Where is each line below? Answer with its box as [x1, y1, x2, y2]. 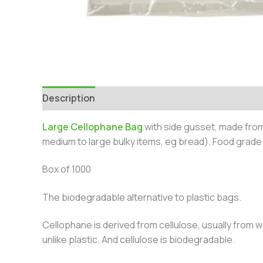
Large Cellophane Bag [42, 120, 143, 134]
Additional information [106, 92, 208, 105]
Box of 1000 [42, 163, 91, 176]
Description [42, 92, 95, 105]
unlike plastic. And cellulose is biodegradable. [42, 233, 235, 247]
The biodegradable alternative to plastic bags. [42, 190, 241, 204]
